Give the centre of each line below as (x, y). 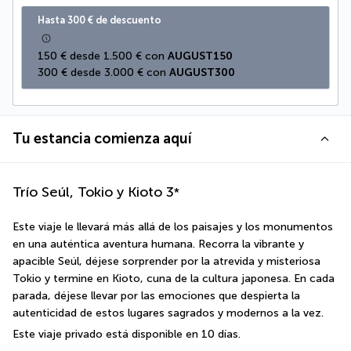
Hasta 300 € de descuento (100, 20)
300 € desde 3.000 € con (103, 72)
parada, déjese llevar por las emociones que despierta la (156, 296)
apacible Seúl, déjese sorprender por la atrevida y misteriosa (166, 261)
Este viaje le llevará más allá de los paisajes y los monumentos (173, 227)
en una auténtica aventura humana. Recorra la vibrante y (158, 244)
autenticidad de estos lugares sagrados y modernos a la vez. (168, 313)
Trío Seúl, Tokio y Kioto (87, 192)
